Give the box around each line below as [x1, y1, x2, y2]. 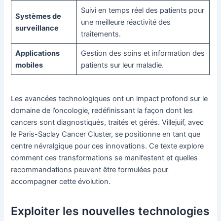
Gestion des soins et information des [80, 48, 205, 58]
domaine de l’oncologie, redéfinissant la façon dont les [11, 106, 193, 115]
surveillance [15, 23, 59, 33]
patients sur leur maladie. [80, 60, 164, 70]
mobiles [15, 60, 43, 70]
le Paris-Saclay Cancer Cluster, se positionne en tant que [11, 130, 201, 139]
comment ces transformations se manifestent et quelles [11, 153, 198, 163]
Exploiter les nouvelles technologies [11, 204, 210, 219]
